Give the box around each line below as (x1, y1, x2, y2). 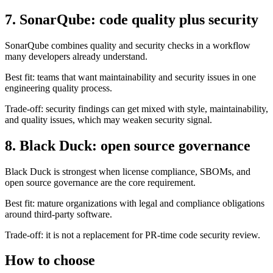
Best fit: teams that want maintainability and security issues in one (5, 44, 256, 55)
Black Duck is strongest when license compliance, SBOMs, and (5, 139, 250, 150)
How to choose (5, 225, 95, 242)
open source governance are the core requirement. (5, 150, 196, 161)
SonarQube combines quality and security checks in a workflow (5, 13, 250, 24)
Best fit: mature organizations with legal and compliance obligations (5, 171, 264, 182)
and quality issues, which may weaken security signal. (5, 87, 212, 98)
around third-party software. (5, 182, 112, 193)
